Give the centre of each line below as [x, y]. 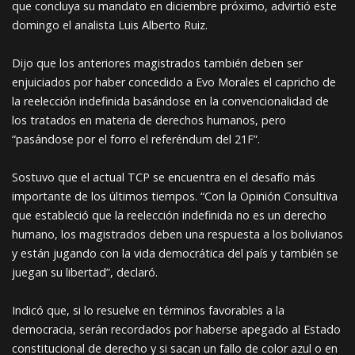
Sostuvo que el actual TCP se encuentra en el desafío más [164, 177]
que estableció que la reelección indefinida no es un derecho [169, 215]
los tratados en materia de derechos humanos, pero [149, 120]
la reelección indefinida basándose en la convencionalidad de [170, 101]
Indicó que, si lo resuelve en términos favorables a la [148, 310]
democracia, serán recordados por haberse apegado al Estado [176, 329]
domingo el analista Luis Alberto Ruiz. [110, 25]
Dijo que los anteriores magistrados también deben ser [157, 63]
